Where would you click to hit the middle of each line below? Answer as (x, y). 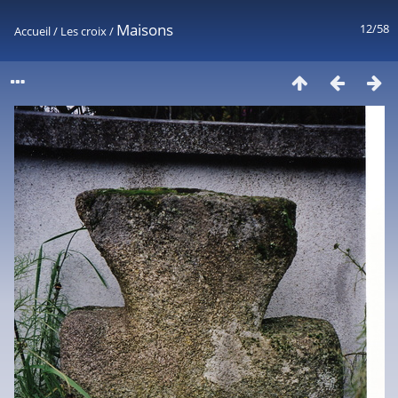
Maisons (145, 30)
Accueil (32, 31)
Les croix (84, 31)
